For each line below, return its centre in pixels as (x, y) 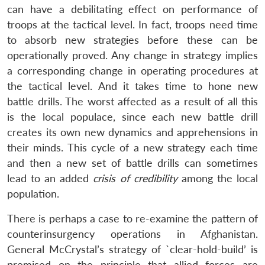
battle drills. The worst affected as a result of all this (132, 101)
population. (33, 193)
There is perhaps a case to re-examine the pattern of (132, 218)
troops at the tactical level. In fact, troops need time (132, 24)
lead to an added (50, 178)
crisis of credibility (135, 178)
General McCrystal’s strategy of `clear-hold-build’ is (132, 249)
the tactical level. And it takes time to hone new (132, 86)
